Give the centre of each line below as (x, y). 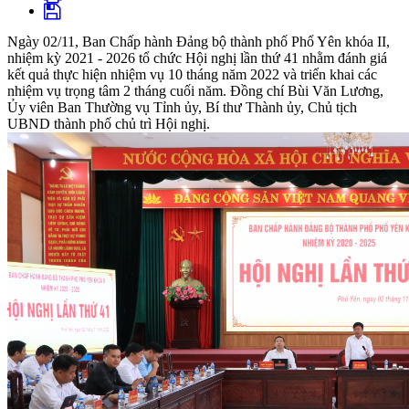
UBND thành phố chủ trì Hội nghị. (109, 124)
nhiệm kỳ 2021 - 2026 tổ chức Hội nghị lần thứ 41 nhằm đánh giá (197, 58)
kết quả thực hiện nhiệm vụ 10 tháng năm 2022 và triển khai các (192, 75)
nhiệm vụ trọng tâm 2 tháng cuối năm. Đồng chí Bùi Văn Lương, (195, 91)
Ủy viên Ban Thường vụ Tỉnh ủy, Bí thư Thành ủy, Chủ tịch (182, 108)
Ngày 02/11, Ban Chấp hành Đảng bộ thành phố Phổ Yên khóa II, (199, 42)
